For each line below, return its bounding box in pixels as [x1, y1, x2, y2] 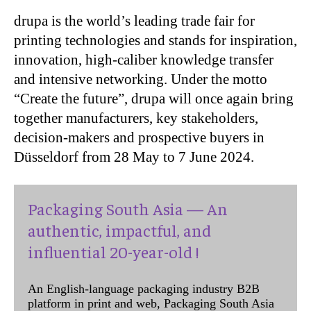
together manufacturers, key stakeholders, [14, 110, 258, 126]
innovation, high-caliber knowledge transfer [14, 51, 274, 68]
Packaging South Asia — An [28, 198, 228, 219]
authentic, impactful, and [28, 219, 211, 240]
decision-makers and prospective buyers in [14, 129, 264, 146]
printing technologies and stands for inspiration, [14, 32, 297, 49]
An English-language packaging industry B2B [28, 282, 260, 296]
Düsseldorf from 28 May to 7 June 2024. [14, 149, 254, 165]
